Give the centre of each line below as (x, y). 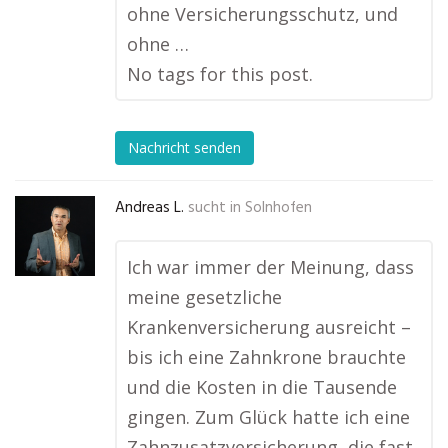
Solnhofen (278, 208)
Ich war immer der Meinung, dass (270, 267)
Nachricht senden (184, 148)
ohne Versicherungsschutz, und (262, 14)
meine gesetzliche (204, 297)
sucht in (214, 208)
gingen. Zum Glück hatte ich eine (268, 417)
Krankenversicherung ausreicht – (269, 327)
